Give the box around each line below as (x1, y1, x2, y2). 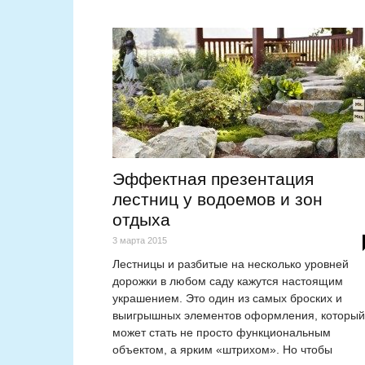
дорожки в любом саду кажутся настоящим (112, 275, 343, 288)
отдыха (112, 210, 170, 230)
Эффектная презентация (112, 169, 314, 189)
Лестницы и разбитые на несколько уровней (112, 257, 349, 271)
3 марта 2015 (112, 235, 167, 246)
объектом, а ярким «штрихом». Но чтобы (112, 343, 332, 357)
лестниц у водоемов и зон (112, 190, 323, 209)
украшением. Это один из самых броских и (112, 292, 342, 306)
